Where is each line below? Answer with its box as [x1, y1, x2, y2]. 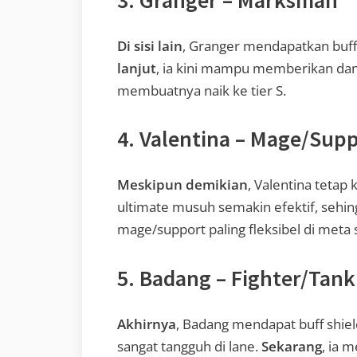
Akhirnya [117, 314, 176, 333]
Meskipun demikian [117, 175, 248, 194]
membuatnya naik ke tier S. [117, 80, 286, 100]
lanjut [117, 58, 156, 77]
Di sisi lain [117, 36, 182, 55]
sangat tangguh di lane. [117, 336, 261, 355]
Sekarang [261, 336, 322, 355]
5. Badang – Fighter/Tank [117, 263, 355, 292]
